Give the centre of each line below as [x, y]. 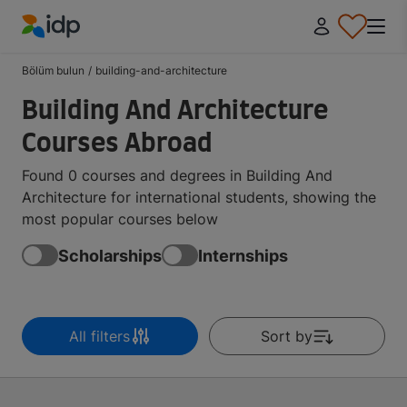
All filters [99, 336]
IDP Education [69, 49]
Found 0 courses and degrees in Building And [177, 175]
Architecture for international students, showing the [199, 197]
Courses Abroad [117, 144]
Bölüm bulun [53, 70]
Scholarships [110, 255]
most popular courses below [120, 219]
